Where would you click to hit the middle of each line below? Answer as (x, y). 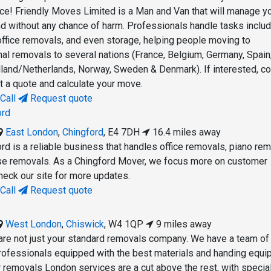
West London (34, 224)
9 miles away (183, 224)
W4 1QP (126, 224)
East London (32, 132)
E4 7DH (124, 132)
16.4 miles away (186, 132)
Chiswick (85, 224)
